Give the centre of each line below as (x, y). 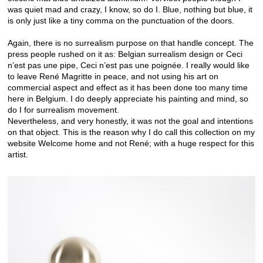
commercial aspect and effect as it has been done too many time (128, 88)
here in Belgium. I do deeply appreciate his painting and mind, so (128, 99)
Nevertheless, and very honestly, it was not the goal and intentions (130, 121)
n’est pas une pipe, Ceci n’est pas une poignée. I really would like (129, 65)
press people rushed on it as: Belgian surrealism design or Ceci (125, 54)
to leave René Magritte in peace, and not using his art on (113, 77)
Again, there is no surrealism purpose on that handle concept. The (131, 43)
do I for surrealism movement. (63, 110)
